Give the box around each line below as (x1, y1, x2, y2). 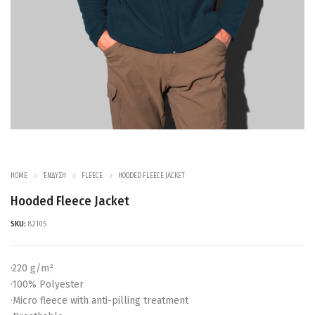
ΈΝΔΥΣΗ (43, 171, 66, 180)
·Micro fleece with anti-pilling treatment (11, 294, 188, 307)
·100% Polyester (11, 278, 84, 290)
